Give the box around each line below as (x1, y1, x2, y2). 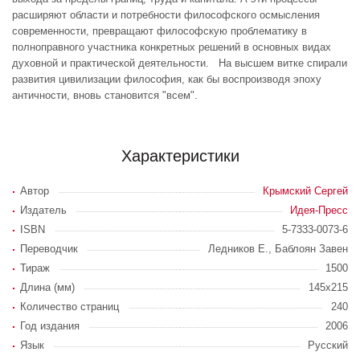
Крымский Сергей (263, 185, 348, 197)
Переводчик (20, 243, 78, 255)
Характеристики (121, 147, 239, 165)
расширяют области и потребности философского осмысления (12, 9, 320, 21)
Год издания (20, 320, 80, 332)
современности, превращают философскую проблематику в (12, 25, 307, 37)
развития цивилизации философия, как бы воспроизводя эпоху (12, 73, 321, 85)
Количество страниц (20, 301, 119, 313)
